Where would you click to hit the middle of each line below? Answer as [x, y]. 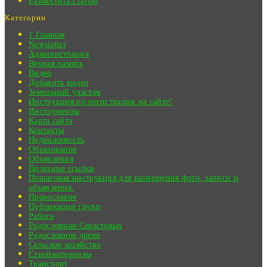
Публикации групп [65, 206]
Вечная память [56, 63]
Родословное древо [65, 235]
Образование [53, 149]
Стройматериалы [60, 254]
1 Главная [47, 35]
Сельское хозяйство [65, 244]
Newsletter [47, 44]
